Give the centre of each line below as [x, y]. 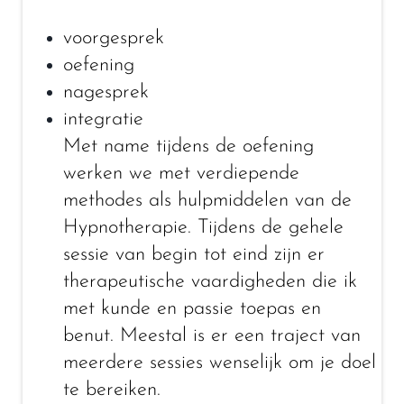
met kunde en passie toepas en [192, 309]
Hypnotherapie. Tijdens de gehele [203, 228]
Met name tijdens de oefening [188, 147]
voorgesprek [114, 38]
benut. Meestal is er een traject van [212, 336]
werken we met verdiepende [181, 174]
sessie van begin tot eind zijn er [194, 255]
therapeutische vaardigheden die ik [210, 282]
